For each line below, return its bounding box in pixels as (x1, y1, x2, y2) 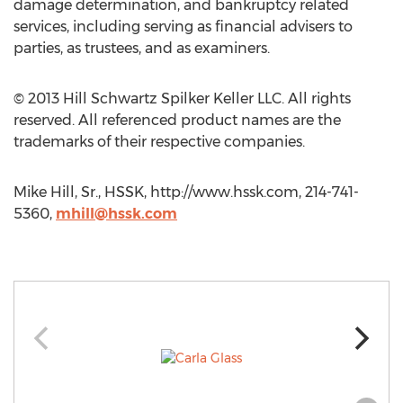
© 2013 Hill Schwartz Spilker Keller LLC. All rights (13, 90, 351, 107)
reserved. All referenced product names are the (13, 112, 341, 129)
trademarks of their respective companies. (13, 133, 305, 150)
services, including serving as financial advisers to (13, 18, 353, 35)
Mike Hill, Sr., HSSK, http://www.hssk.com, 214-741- (13, 184, 359, 201)
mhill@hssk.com (56, 205, 177, 222)
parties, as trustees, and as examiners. (13, 40, 270, 57)
